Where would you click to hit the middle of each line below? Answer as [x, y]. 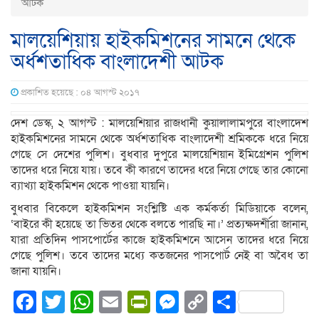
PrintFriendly [215, 302]
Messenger [236, 302]
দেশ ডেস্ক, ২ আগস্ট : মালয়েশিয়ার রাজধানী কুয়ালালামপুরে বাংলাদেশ [159, 124]
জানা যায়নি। [36, 272]
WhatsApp [146, 302]
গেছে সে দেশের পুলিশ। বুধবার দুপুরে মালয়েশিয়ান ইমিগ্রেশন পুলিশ [159, 155]
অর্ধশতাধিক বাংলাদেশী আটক [117, 63]
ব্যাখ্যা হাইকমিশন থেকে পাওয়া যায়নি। [90, 186]
